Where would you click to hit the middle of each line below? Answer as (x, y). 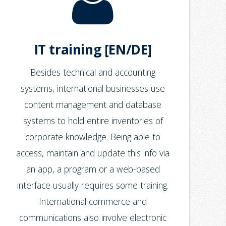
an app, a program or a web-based (93, 169)
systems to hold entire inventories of (93, 121)
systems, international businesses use (93, 89)
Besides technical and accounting (93, 72)
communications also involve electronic (93, 218)
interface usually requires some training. (93, 185)
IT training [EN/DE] (93, 50)
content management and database (93, 105)
